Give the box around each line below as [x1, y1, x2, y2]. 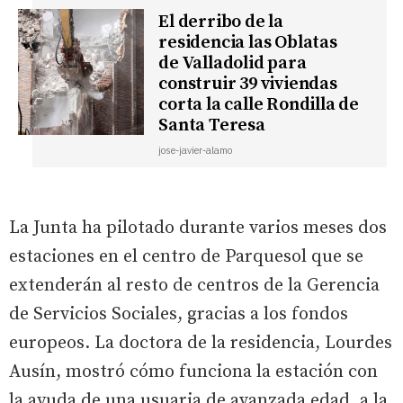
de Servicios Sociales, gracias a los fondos [9, 302, 348, 326]
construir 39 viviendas [158, 72, 337, 95]
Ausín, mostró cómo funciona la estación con [9, 360, 378, 383]
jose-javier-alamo [158, 143, 233, 157]
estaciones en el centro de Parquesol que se [9, 245, 363, 268]
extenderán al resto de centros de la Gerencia [9, 273, 380, 297]
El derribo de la [158, 10, 284, 33]
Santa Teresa [158, 113, 265, 137]
